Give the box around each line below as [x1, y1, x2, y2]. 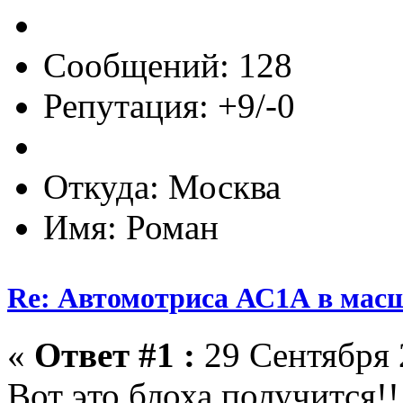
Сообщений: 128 [43, 45, 292, 85]
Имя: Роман [43, 207, 219, 246]
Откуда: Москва [43, 166, 281, 206]
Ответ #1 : [34, 336, 195, 375]
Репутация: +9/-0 [43, 85, 295, 125]
